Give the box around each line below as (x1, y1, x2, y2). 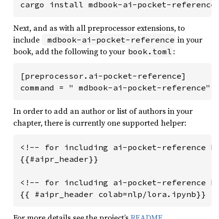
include (13, 34, 42, 45)
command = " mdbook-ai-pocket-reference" (20, 83, 211, 92)
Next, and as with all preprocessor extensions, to (13, 22, 185, 33)
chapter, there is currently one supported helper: (13, 117, 186, 128)
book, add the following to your (13, 46, 127, 57)
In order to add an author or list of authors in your (13, 106, 193, 116)
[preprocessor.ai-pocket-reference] (20, 71, 186, 81)
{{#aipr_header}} (20, 154, 98, 164)
